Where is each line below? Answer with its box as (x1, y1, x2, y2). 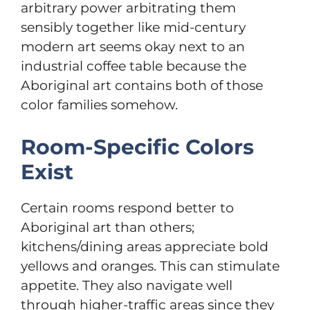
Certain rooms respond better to (21, 199, 234, 216)
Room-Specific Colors (21, 134, 254, 160)
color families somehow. (21, 97, 178, 113)
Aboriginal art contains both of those (21, 77, 263, 94)
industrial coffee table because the (21, 58, 246, 75)
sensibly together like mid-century (21, 19, 246, 36)
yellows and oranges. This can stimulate (21, 257, 280, 274)
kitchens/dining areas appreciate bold (21, 238, 268, 255)
